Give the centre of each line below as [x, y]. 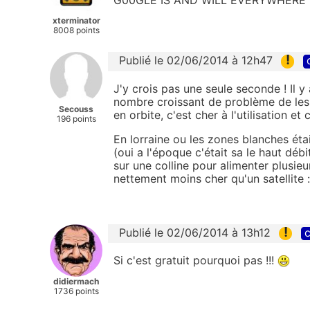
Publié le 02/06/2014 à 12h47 [196, 61]
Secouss [76, 109]
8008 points [76, 30]
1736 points [76, 291]
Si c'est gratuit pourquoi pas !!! [195, 260]
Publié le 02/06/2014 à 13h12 [195, 232]
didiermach [76, 281]
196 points [76, 119]
